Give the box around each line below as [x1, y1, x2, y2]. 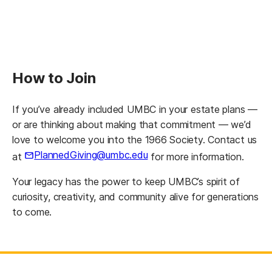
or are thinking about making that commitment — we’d [12, 118, 251, 131]
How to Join [12, 69, 96, 87]
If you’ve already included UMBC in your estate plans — [12, 103, 257, 116]
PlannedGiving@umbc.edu [34, 149, 148, 161]
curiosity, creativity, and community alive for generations [12, 190, 259, 203]
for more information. [148, 150, 249, 163]
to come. [12, 205, 55, 218]
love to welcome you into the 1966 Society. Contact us [12, 134, 257, 146]
